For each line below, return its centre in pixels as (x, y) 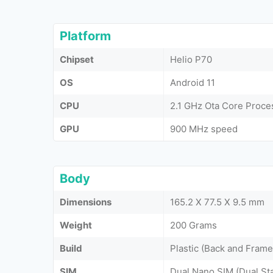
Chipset (77, 59)
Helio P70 (191, 59)
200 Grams (193, 225)
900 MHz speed (204, 129)
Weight (76, 225)
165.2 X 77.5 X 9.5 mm (217, 202)
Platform (85, 36)
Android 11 (193, 83)
